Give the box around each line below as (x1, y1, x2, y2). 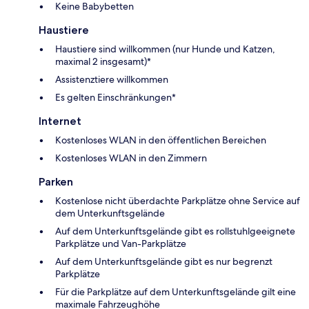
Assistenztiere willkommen (55, 73, 168, 86)
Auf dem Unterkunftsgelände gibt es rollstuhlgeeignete (55, 225, 295, 238)
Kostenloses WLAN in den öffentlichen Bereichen (55, 134, 266, 147)
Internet (39, 114, 81, 128)
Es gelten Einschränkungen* (55, 91, 176, 104)
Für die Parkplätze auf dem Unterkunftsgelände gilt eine (55, 286, 296, 299)
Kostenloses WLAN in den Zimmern (55, 152, 207, 165)
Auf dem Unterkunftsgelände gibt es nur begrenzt (55, 255, 272, 268)
